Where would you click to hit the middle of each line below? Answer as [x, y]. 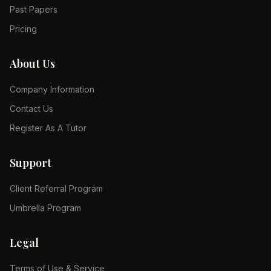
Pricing [23, 29]
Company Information [52, 89]
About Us [32, 64]
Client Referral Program [56, 188]
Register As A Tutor [48, 128]
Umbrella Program [45, 208]
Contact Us [31, 109]
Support [31, 163]
